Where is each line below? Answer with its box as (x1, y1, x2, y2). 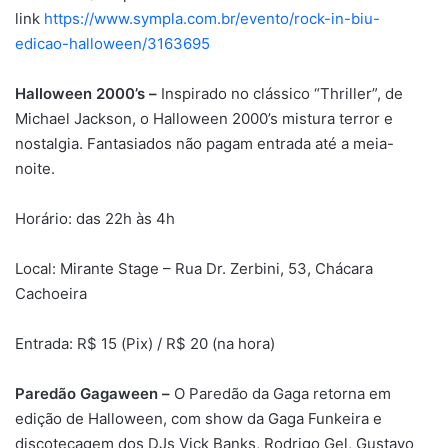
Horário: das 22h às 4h (15, 208, 175, 228)
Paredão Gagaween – (15, 383, 174, 403)
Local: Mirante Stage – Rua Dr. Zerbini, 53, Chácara (15, 258, 373, 278)
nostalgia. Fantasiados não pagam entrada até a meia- (15, 133, 394, 153)
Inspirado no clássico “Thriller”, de (157, 83, 403, 103)
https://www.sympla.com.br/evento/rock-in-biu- (44, 8, 380, 28)
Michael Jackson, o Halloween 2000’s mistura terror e (15, 108, 393, 128)
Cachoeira (15, 283, 87, 303)
